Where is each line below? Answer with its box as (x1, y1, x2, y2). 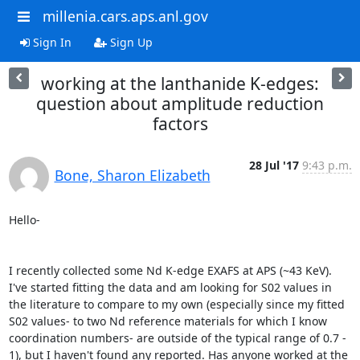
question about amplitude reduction (36, 92, 324, 115)
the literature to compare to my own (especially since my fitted (8, 296, 345, 312)
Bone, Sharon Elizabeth (54, 165, 211, 185)
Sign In (29, 34, 72, 50)
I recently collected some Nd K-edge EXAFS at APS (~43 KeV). (8, 262, 332, 278)
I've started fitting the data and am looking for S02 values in (8, 279, 332, 295)
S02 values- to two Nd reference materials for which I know (8, 313, 327, 329)
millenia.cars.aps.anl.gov (42, 6, 208, 26)
